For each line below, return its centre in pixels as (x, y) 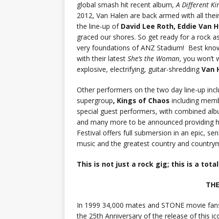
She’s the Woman (153, 59)
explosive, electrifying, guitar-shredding (139, 69)
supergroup (95, 101)
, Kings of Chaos (142, 101)
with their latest (102, 59)
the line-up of (99, 26)
